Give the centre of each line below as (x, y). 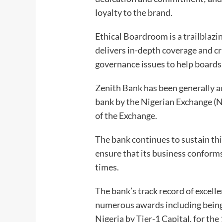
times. (107, 167)
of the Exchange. (127, 116)
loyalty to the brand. (134, 13)
